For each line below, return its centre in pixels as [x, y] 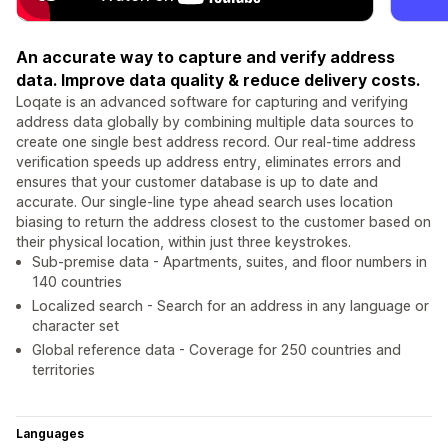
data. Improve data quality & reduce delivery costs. [218, 80]
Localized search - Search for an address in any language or [230, 306]
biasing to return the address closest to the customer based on [223, 222]
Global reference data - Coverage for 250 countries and [216, 350]
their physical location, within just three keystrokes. [183, 242]
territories [63, 370]
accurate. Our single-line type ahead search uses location [204, 202]
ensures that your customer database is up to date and [197, 182]
